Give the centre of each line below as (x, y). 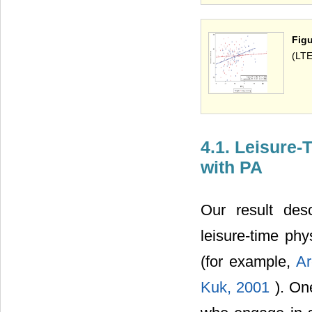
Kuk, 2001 (238, 287)
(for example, (248, 261)
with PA (232, 167)
